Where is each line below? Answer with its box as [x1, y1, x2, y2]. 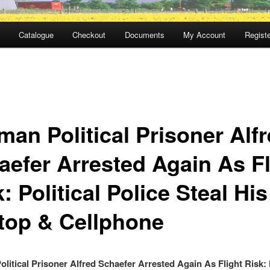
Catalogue [18, 29, 54, 41]
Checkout [72, 29, 106, 41]
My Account [183, 29, 226, 41]
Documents [124, 29, 165, 41]
